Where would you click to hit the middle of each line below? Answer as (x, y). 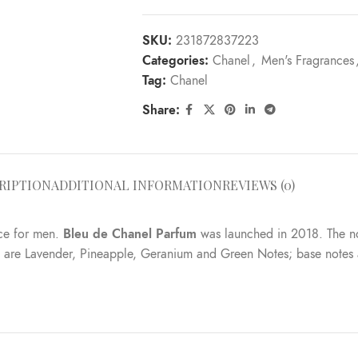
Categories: (175, 61)
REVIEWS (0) (259, 185)
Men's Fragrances (307, 61)
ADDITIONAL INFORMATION (137, 185)
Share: (161, 110)
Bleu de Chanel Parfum (130, 234)
